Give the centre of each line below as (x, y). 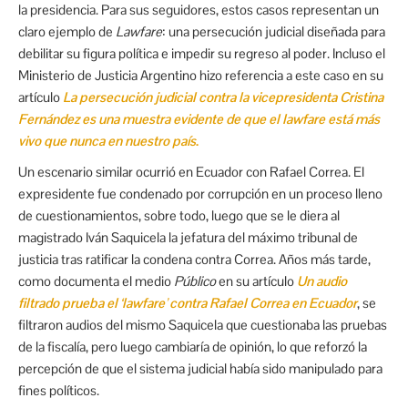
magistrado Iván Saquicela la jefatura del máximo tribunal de (188, 238)
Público (196, 281)
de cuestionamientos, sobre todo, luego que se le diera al (179, 216)
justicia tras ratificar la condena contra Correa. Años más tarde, (194, 260)
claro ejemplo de (67, 32)
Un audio (322, 281)
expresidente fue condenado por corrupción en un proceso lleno (200, 194)
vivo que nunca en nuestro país (107, 141)
